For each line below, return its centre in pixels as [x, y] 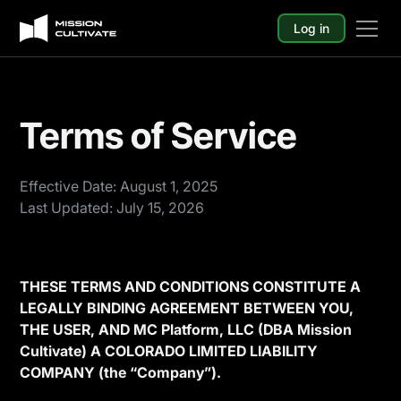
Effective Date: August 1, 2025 [119, 186]
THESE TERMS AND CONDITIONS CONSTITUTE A [191, 286]
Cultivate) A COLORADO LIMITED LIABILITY [169, 351]
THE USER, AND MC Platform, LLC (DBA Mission [186, 329]
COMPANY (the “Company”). [121, 372]
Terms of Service [159, 136]
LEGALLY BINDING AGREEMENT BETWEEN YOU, [187, 308]
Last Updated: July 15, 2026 [112, 208]
